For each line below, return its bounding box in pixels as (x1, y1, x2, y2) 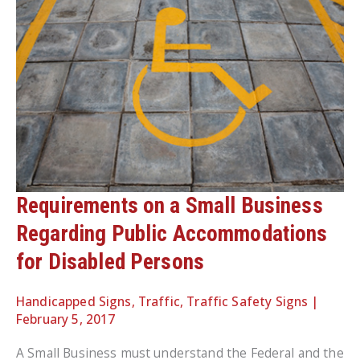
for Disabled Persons (16, 249, 204, 276)
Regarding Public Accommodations (16, 221, 328, 247)
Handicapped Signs (16, 292, 132, 310)
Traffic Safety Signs (186, 292, 309, 310)
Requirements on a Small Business (16, 193, 323, 219)
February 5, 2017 (16, 309, 116, 328)
